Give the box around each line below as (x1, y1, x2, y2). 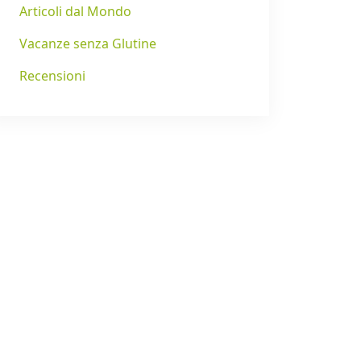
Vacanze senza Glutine (19, 35, 156, 53)
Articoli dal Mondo (19, 2, 131, 21)
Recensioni (19, 67, 85, 85)
